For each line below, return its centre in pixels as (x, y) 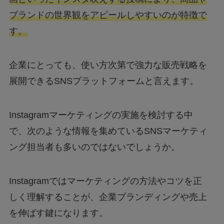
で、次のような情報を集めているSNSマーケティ (108, 131)
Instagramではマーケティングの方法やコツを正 (105, 181)
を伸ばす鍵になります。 (58, 213)
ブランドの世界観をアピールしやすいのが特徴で (108, 15)
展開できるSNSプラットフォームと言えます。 (103, 81)
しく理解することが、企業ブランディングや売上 (108, 197)
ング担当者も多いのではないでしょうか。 (94, 147)
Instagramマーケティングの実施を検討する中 (101, 115)
